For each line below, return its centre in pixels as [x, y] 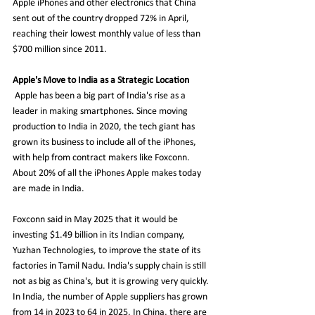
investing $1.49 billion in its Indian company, [100, 235]
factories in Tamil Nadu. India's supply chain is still [110, 266]
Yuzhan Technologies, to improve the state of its [108, 250]
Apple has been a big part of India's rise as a [101, 96]
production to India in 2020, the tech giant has [105, 127]
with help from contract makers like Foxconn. [102, 157]
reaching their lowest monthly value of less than [108, 34]
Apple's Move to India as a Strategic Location [101, 80]
